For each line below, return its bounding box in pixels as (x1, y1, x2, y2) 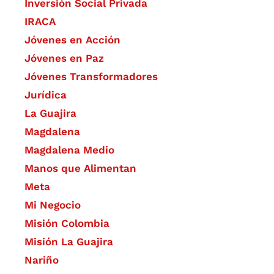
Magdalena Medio (24, 144, 114, 157)
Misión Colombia (24, 217, 109, 230)
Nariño (24, 254, 59, 267)
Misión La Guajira (24, 235, 113, 248)
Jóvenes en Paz (24, 52, 104, 65)
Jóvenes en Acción (24, 34, 120, 46)
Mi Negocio (24, 199, 81, 212)
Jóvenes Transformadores (24, 70, 158, 83)
